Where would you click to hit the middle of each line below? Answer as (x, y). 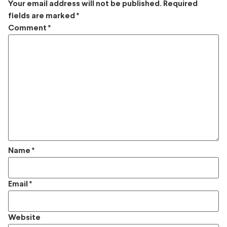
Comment (28, 28)
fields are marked (42, 16)
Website (24, 217)
